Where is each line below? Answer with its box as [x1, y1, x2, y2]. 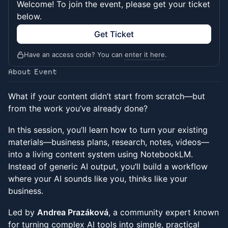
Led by [8, 207, 37, 217]
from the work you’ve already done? [8, 103, 148, 113]
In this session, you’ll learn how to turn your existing [8, 125, 208, 135]
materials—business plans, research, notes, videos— [8, 137, 209, 147]
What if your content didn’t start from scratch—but [8, 91, 205, 101]
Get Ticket [94, 29, 134, 39]
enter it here [125, 50, 165, 59]
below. [17, 11, 42, 21]
